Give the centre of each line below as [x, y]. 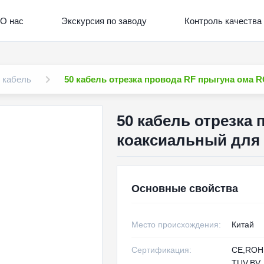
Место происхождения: [176, 225]
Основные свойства [184, 189]
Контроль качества [223, 21]
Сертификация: [161, 250]
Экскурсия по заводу [104, 21]
